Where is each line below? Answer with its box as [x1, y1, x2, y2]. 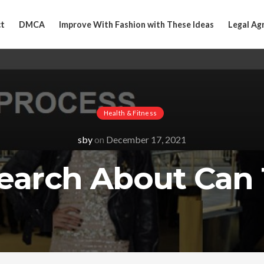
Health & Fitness [103, 109, 157, 117]
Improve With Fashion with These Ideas [59, 19, 214, 29]
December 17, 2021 [106, 134, 186, 145]
